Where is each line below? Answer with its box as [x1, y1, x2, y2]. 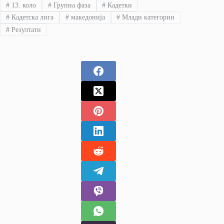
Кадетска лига [9, 13, 53, 21]
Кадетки [105, 1, 132, 9]
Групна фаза [51, 1, 90, 9]
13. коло [9, 1, 36, 9]
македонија [68, 13, 105, 21]
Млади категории [120, 13, 175, 21]
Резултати [9, 25, 41, 33]
